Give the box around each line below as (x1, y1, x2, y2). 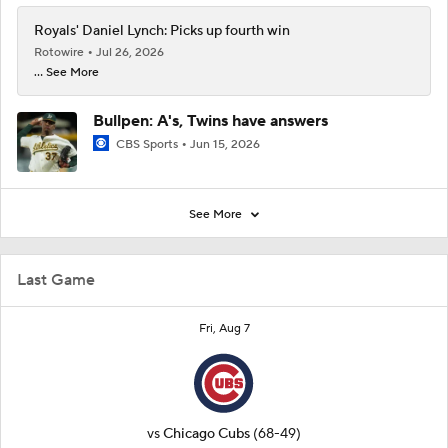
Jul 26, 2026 (96, 45, 164, 60)
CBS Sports (113, 137, 181, 152)
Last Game (17, 270, 95, 290)
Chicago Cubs (163, 425, 250, 443)
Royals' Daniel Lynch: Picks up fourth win (34, 22, 290, 40)
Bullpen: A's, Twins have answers (93, 111, 328, 131)
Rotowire (34, 45, 87, 60)
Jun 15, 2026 (190, 137, 260, 152)
